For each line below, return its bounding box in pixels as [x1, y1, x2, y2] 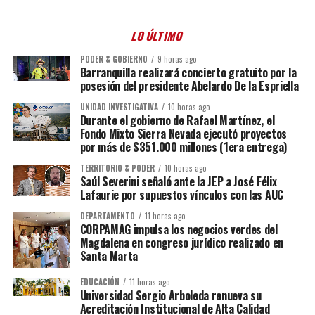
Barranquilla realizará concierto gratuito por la [79, 64, 297, 81]
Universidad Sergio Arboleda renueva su [79, 286, 262, 304]
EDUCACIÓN [79, 276, 120, 288]
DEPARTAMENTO [79, 210, 135, 221]
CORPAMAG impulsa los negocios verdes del [79, 221, 278, 238]
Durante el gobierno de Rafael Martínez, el [79, 112, 275, 129]
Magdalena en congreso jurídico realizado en [79, 234, 283, 251]
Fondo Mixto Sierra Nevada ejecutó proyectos [79, 125, 287, 142]
